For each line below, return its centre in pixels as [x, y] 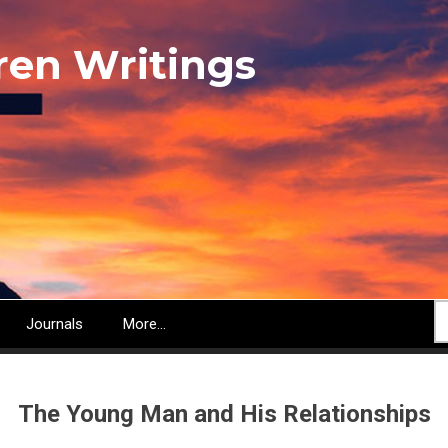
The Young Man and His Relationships [224, 414]
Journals [54, 324]
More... [144, 324]
